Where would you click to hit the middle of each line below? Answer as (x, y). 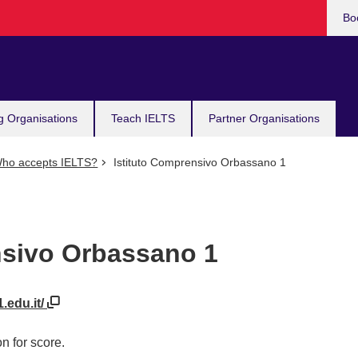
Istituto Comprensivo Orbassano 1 (198, 162)
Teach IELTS (143, 118)
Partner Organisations (264, 118)
